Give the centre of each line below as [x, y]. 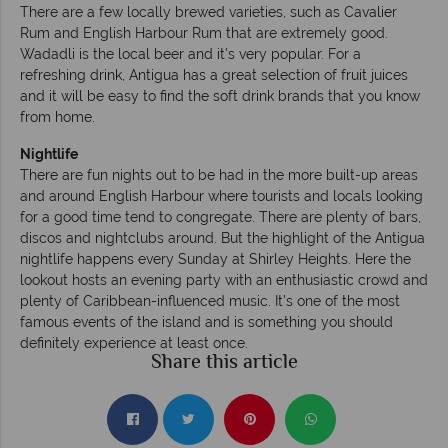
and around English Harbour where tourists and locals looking [221, 195]
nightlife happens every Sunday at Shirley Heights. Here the [215, 258]
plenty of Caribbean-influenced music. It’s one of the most [210, 300]
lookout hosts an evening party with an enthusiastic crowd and [224, 279]
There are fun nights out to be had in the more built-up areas [219, 174]
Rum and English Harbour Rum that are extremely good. [204, 32]
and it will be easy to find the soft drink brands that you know [220, 95]
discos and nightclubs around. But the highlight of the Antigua [222, 237]
